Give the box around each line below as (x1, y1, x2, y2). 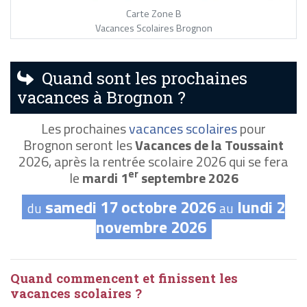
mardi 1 (82, 167, 128, 188)
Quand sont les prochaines (34, 66, 247, 89)
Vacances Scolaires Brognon (95, 20, 212, 36)
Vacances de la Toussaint (135, 134, 284, 156)
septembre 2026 (138, 167, 238, 188)
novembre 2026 (95, 214, 206, 239)
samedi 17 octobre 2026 (45, 194, 216, 219)
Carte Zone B (125, 5, 182, 21)
